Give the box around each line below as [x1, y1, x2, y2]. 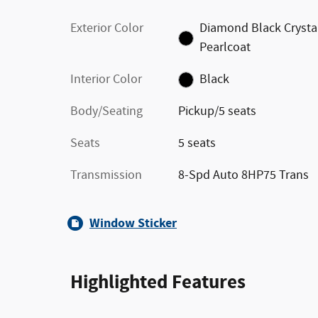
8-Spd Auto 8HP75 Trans [177, 167, 309, 184]
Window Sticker [89, 214, 177, 232]
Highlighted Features [70, 270, 246, 295]
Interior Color [70, 71, 142, 88]
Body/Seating [70, 103, 143, 120]
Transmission [70, 167, 142, 184]
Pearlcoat [199, 39, 251, 56]
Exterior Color [70, 20, 143, 37]
